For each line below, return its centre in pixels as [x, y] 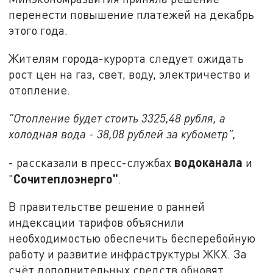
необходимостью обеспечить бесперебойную [132, 238]
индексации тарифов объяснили [97, 222]
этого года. [38, 30]
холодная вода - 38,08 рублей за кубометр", [122, 133]
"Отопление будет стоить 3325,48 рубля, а [117, 118]
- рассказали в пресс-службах [92, 162]
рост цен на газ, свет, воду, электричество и [130, 74]
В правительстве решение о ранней [107, 207]
